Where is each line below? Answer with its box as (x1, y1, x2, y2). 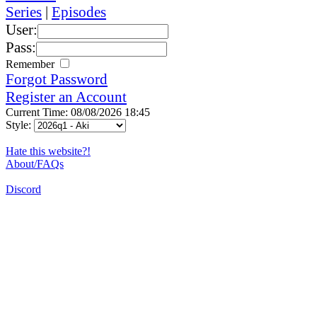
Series (6, 3, 42, 21)
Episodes (52, 3, 106, 21)
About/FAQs (6, 157, 64, 170)
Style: (6, 118, 34, 131)
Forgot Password (6, 70, 108, 88)
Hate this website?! (6, 144, 91, 157)
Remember (6, 57, 57, 70)
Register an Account (6, 88, 127, 105)
